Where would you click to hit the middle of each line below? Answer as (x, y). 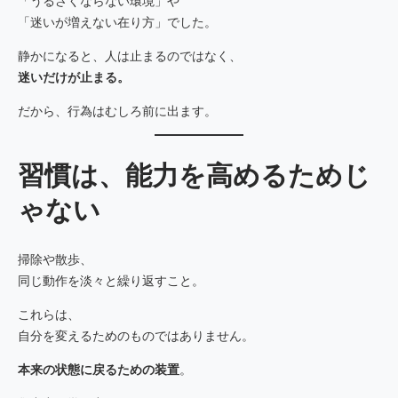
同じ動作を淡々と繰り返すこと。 (111, 281)
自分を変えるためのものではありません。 (136, 336)
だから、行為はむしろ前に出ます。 (117, 111)
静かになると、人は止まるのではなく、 (130, 56)
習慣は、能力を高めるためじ (194, 175)
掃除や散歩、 (55, 260)
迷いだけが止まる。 (74, 77)
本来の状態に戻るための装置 (99, 370)
